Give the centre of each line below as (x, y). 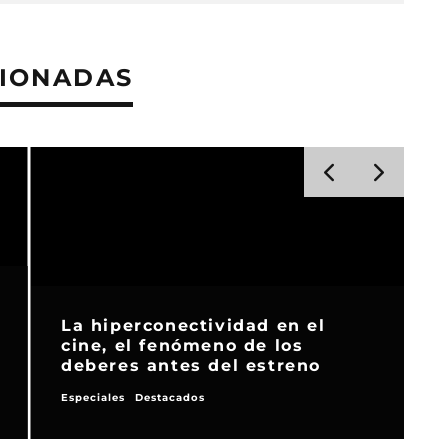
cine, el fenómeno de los (181, 346)
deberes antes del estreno (190, 366)
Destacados (169, 398)
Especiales (92, 398)
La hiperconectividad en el (193, 326)
